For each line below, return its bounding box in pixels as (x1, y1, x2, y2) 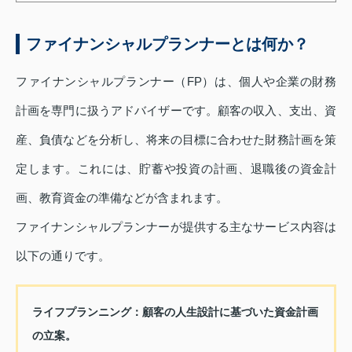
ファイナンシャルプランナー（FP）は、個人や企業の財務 (16, 74, 336, 88)
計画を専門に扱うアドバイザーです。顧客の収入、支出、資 (16, 103, 336, 117)
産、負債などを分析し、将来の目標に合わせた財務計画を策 (16, 132, 336, 146)
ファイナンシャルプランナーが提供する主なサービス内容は (16, 219, 336, 233)
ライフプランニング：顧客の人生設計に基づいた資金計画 (31, 306, 318, 319)
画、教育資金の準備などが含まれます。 (16, 190, 228, 204)
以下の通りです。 (16, 248, 110, 262)
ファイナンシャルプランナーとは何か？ (26, 35, 309, 53)
